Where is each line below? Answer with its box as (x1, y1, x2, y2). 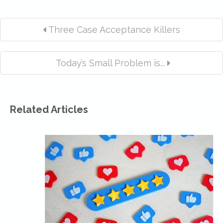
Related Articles (10, 103, 88, 115)
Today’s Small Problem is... (53, 57, 167, 68)
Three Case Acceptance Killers (46, 24, 180, 35)
